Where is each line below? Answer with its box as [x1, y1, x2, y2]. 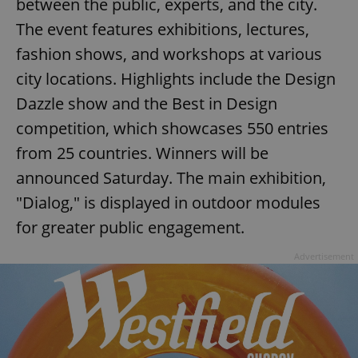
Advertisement [294, 249, 354, 262]
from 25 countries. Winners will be [16, 141, 268, 164]
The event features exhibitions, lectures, [16, 18, 309, 40]
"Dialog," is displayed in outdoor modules [16, 191, 320, 213]
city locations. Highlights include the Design [16, 67, 336, 89]
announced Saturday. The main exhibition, [16, 166, 326, 189]
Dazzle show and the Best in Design [16, 92, 277, 114]
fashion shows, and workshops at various [16, 42, 322, 65]
